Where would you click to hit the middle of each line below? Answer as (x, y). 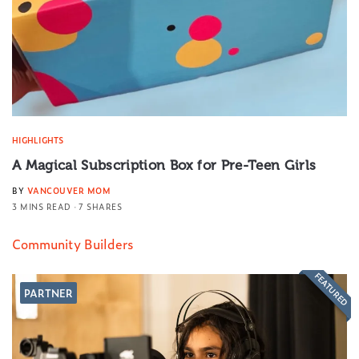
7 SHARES (100, 206)
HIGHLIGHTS (38, 139)
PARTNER (48, 292)
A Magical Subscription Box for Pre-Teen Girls (164, 165)
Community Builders (73, 243)
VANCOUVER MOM (69, 190)
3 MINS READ (42, 206)
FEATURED (332, 289)
